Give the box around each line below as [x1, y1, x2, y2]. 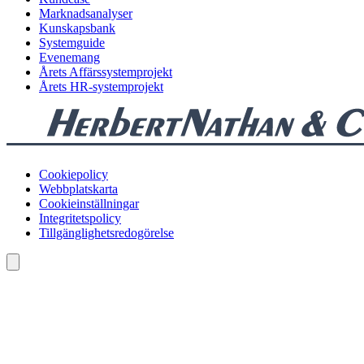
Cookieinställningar [39, 197, 139, 211]
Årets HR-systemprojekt [39, 80, 163, 94]
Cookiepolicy [39, 167, 108, 182]
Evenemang [39, 50, 100, 65]
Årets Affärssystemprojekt [39, 65, 172, 80]
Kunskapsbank [39, 21, 115, 36]
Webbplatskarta [39, 182, 118, 197]
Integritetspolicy [39, 211, 121, 226]
